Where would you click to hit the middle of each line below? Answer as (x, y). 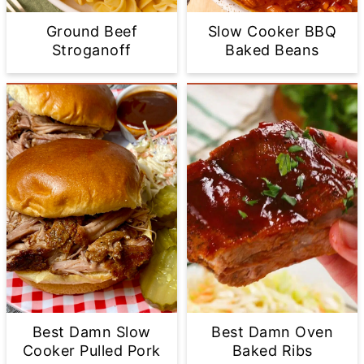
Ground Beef (92, 32)
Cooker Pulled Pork (91, 350)
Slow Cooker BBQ (272, 32)
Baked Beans (272, 50)
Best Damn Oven (273, 331)
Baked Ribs (272, 350)
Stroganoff (91, 50)
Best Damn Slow (91, 331)
